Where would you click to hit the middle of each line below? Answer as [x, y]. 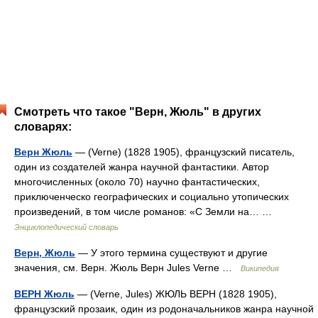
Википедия [260, 268]
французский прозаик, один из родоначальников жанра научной [164, 309]
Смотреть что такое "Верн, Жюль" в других [138, 112]
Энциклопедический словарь [66, 227]
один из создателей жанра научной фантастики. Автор [142, 167]
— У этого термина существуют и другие [171, 253]
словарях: [43, 127]
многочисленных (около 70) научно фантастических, [137, 182]
